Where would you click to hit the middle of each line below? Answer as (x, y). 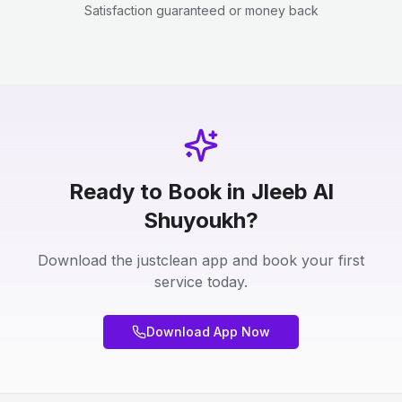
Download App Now (208, 332)
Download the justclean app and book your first (201, 260)
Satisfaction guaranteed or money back (201, 10)
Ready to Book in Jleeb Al (201, 192)
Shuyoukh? (201, 220)
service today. (201, 282)
